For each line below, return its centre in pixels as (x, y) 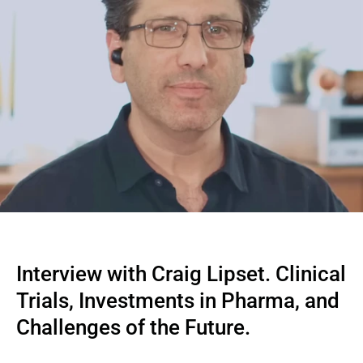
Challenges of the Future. (133, 327)
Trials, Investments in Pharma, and (178, 301)
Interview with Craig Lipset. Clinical (181, 274)
